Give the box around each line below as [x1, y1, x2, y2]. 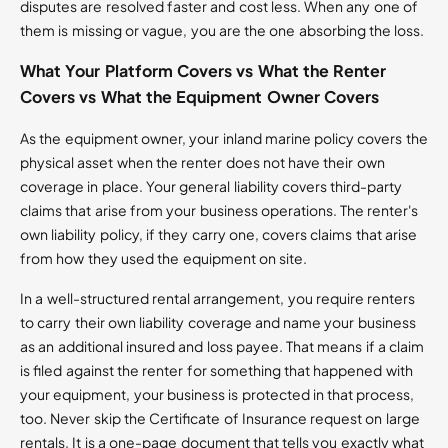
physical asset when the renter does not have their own [20, 153, 385, 172]
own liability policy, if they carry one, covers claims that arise [20, 225, 417, 244]
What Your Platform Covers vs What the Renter [20, 60, 387, 82]
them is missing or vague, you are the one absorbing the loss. [20, 21, 425, 40]
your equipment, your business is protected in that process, [20, 385, 415, 404]
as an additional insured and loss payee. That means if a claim [20, 337, 425, 356]
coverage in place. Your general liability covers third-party [20, 177, 403, 196]
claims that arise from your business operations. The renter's [20, 201, 419, 220]
